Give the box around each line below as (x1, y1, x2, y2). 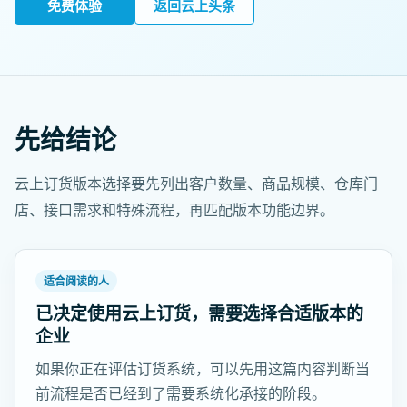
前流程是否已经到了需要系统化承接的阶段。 (35, 383, 326, 403)
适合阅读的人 (44, 273, 109, 289)
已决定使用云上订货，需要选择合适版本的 (35, 302, 363, 325)
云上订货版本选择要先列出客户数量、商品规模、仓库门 (15, 174, 378, 194)
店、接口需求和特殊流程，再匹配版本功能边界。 (15, 200, 334, 220)
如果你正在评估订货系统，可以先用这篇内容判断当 (35, 359, 370, 379)
